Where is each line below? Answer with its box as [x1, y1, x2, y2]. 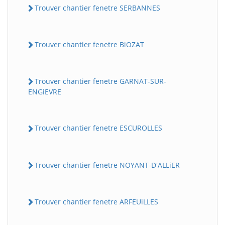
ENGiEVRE [28, 87, 61, 97]
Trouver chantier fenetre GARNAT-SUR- [35, 76, 166, 86]
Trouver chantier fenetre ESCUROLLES [35, 123, 162, 133]
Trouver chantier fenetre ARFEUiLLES [35, 196, 158, 206]
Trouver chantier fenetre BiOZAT [35, 39, 144, 49]
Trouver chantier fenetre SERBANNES [35, 3, 160, 13]
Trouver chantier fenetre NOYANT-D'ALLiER [35, 160, 180, 170]
